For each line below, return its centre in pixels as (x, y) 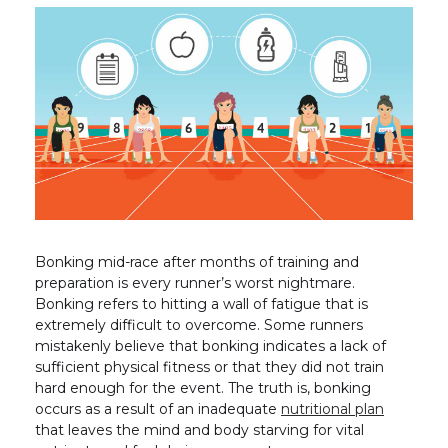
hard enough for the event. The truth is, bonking (203, 387)
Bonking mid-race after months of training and (197, 261)
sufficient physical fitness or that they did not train (209, 366)
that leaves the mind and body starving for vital (199, 429)
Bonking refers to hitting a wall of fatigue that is (201, 303)
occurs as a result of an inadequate (158, 408)
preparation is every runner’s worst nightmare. (195, 282)
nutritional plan (332, 408)
